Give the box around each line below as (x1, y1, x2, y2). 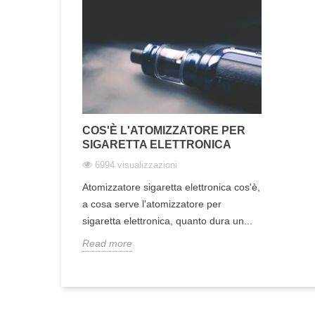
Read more (82, 237, 132, 249)
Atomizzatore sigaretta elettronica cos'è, (82, 181, 260, 193)
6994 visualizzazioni (95, 159, 177, 170)
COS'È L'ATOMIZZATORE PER (82, 124, 245, 136)
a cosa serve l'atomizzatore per (82, 198, 221, 210)
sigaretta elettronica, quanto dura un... (82, 214, 252, 226)
